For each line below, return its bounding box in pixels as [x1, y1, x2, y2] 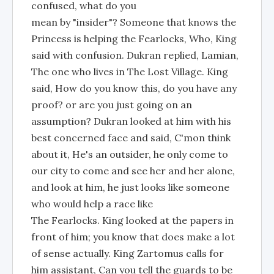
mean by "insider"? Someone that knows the [31, 16, 236, 28]
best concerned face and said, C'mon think [31, 131, 231, 144]
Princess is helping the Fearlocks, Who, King [31, 32, 237, 45]
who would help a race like [31, 198, 153, 210]
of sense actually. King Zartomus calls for [31, 247, 224, 259]
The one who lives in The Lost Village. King [31, 65, 228, 78]
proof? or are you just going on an [31, 98, 192, 111]
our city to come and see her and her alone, [31, 165, 235, 177]
